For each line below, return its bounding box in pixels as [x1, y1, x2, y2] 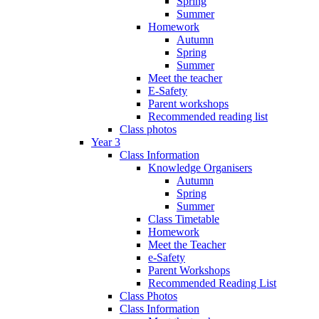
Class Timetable [148, 213, 219, 226]
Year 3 [91, 136, 120, 149]
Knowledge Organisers [148, 162, 252, 174]
